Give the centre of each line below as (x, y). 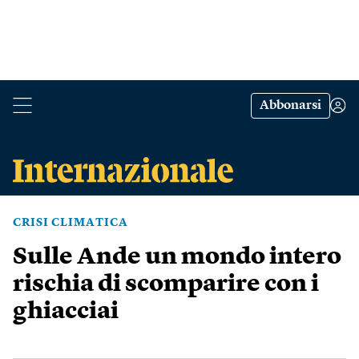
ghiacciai (66, 312)
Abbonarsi (290, 106)
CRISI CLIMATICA (71, 223)
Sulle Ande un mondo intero (177, 257)
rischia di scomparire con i (166, 284)
